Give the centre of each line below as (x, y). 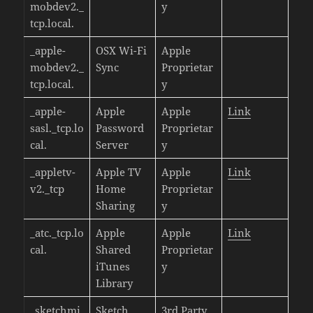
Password (119, 128)
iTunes (112, 266)
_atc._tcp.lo (57, 232)
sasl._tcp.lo (57, 128)
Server (112, 144)
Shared (113, 249)
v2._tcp (47, 188)
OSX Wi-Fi (121, 50)
